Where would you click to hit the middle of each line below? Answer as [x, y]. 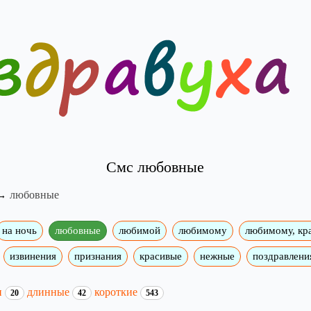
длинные [49, 292]
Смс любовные [155, 167]
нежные [217, 256]
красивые [160, 256]
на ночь [19, 230]
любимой [139, 230]
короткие [117, 292]
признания [98, 256]
